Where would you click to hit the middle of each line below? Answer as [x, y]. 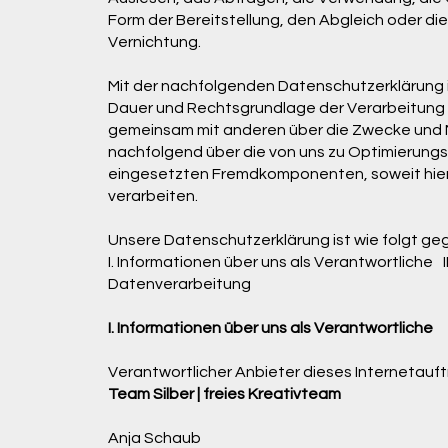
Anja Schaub [154, 437]
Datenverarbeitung [179, 283]
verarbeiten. [152, 195]
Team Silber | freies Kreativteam [224, 393]
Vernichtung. [154, 41]
